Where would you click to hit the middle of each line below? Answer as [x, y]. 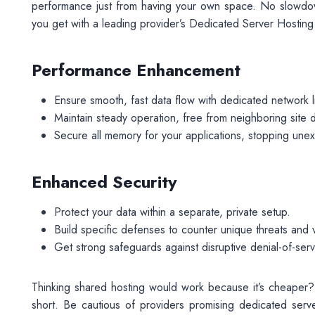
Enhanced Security [107, 182]
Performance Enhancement [136, 70]
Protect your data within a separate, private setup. [172, 212]
